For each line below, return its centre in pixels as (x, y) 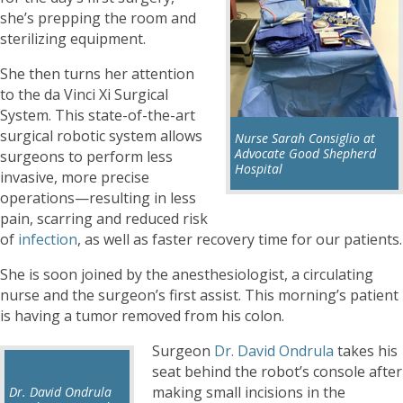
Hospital (259, 168)
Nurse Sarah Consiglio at (305, 138)
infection (48, 239)
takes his (366, 350)
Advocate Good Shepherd (305, 153)
